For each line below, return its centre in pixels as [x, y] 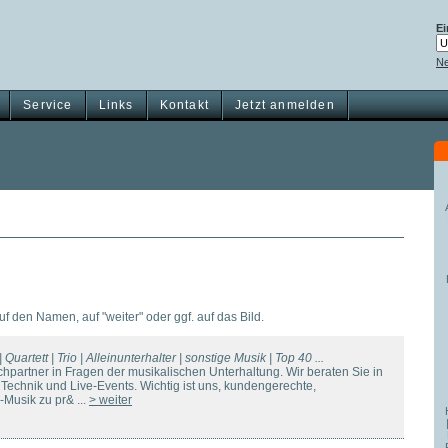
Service [48, 105]
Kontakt [184, 105]
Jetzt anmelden [285, 105]
